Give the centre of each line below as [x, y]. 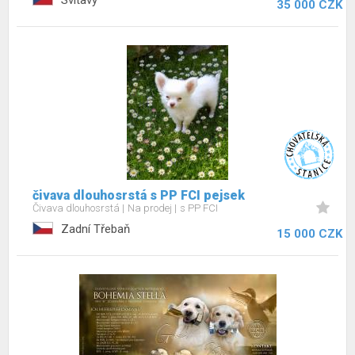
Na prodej [151, 208]
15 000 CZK [309, 234]
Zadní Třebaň [95, 229]
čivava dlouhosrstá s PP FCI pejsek [139, 195]
